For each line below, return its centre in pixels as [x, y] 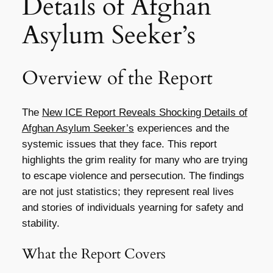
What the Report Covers [94, 254]
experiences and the [181, 129]
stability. [41, 224]
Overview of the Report [117, 78]
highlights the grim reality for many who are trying [134, 160]
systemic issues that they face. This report [119, 144]
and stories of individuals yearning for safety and [132, 208]
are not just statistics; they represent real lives [128, 192]
